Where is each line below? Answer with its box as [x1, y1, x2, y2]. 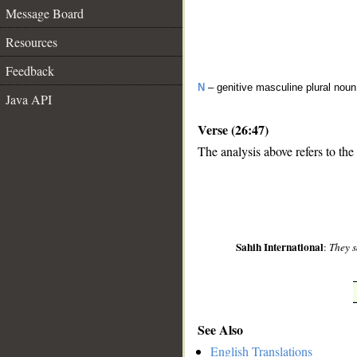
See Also [198, 320, 243, 339]
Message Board [6, 5, 84, 22]
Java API [6, 91, 52, 108]
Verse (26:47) [198, 120, 269, 139]
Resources [6, 33, 57, 50]
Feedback [6, 62, 54, 79]
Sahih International [236, 239, 324, 256]
